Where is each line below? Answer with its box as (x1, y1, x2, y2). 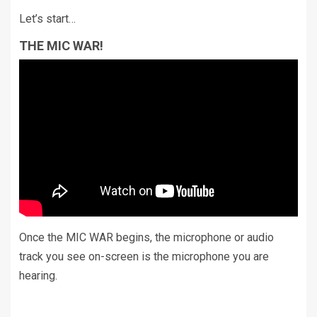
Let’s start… (19, 12, 76, 26)
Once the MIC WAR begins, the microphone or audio (19, 230, 274, 244)
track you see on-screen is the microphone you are (19, 249, 269, 263)
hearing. (19, 268, 57, 282)
